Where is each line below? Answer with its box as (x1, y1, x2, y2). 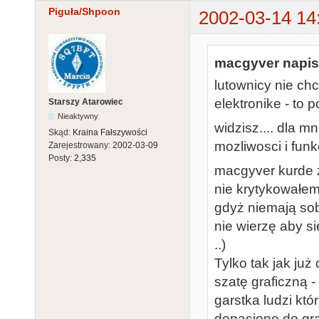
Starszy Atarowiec (48, 97, 123, 108)
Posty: (48, 153, 74, 164)
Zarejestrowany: (48, 140, 113, 151)
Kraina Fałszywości (73, 127, 147, 138)
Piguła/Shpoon (48, 6, 120, 18)
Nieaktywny (58, 112, 99, 121)
